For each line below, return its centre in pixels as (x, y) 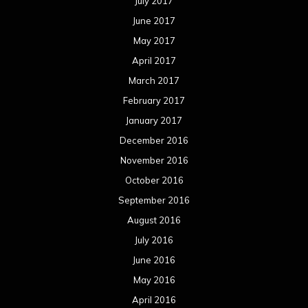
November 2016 (154, 161)
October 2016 (154, 180)
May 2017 (154, 41)
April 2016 (154, 300)
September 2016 (154, 200)
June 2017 (154, 21)
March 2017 (154, 81)
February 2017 (154, 101)
